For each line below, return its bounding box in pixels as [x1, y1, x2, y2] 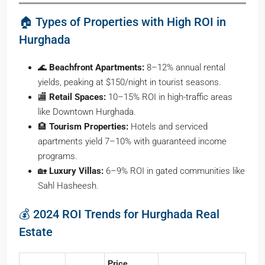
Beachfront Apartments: [49, 62, 144, 73]
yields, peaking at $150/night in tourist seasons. [38, 77, 221, 88]
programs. [38, 151, 77, 162]
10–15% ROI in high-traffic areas [106, 92, 232, 103]
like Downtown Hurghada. [38, 106, 136, 118]
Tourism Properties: [49, 121, 128, 132]
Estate [19, 225, 53, 240]
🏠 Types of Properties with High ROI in [19, 15, 226, 30]
